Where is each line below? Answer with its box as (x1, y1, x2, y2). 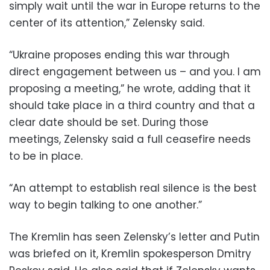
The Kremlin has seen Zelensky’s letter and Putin (9, 230, 260, 245)
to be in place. (9, 149, 83, 164)
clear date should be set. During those (9, 115, 209, 130)
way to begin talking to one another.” (9, 198, 202, 213)
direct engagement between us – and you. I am (9, 64, 261, 80)
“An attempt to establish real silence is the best (9, 181, 257, 196)
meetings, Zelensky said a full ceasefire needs (9, 132, 251, 147)
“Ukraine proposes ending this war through (9, 48, 230, 63)
